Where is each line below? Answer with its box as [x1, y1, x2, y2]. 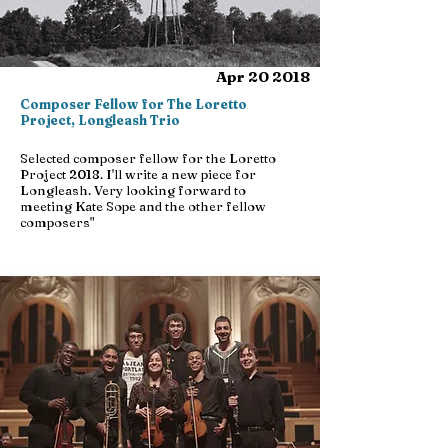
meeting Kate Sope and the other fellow [20, 198, 266, 214]
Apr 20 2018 [216, 67, 310, 86]
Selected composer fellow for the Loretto [20, 150, 276, 166]
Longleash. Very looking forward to [20, 182, 246, 198]
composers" [20, 214, 94, 230]
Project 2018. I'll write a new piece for [20, 166, 256, 182]
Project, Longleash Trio [20, 112, 180, 128]
